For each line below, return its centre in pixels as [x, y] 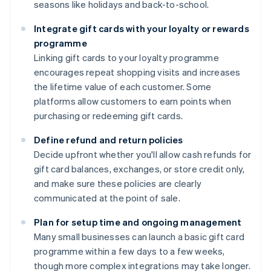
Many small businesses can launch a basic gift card [139, 237]
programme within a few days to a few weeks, [129, 251]
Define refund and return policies [109, 140]
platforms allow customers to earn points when [133, 101]
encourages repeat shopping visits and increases [137, 72]
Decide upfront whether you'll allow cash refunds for [143, 155]
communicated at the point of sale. [107, 198]
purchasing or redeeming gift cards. [108, 116]
